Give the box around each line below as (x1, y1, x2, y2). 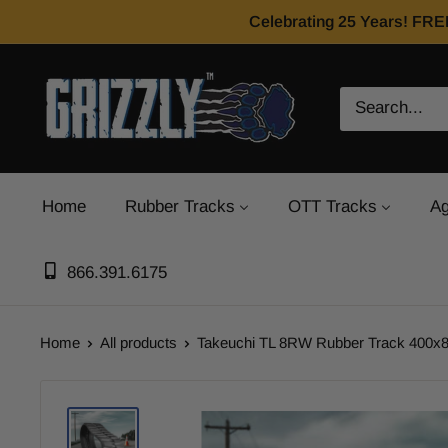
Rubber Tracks (125, 197, 235, 217)
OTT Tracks (288, 197, 377, 217)
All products (100, 334, 177, 352)
